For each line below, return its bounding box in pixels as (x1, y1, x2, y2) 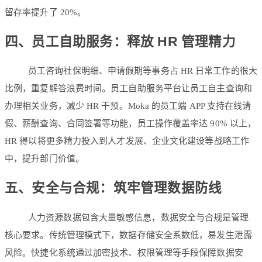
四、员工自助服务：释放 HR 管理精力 (5, 34, 236, 49)
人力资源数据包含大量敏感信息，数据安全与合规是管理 (28, 212, 249, 222)
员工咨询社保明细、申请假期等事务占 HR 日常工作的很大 (28, 66, 257, 76)
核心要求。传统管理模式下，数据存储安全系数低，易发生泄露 (5, 230, 252, 240)
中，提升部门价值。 (5, 154, 84, 164)
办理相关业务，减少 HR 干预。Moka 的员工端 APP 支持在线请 (5, 101, 251, 111)
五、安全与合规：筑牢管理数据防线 (5, 181, 222, 196)
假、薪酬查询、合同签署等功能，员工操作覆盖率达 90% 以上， (5, 119, 257, 129)
